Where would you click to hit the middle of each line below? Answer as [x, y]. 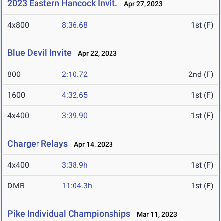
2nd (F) [201, 74]
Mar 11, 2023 [155, 214]
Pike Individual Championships [69, 214]
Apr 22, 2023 [95, 54]
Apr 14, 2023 [91, 144]
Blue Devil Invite [39, 53]
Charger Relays [37, 144]
